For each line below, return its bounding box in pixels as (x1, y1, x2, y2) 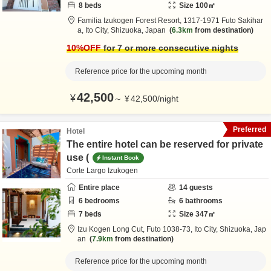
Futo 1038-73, (146, 225, 194, 233)
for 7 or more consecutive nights (101, 43, 238, 53)
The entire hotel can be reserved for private (67, 139, 263, 149)
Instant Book (102, 154, 139, 161)
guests (188, 183, 213, 192)
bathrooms (183, 197, 223, 205)
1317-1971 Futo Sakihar (183, 16, 263, 25)
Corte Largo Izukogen (67, 166, 138, 175)
